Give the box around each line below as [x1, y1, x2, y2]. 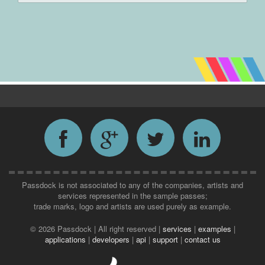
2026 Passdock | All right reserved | [38, 222, 163, 234]
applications [44, 233, 88, 245]
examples [198, 222, 234, 234]
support [152, 233, 180, 245]
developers [92, 233, 132, 245]
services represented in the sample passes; [57, 189, 208, 201]
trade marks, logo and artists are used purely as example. [34, 200, 231, 212]
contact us [184, 233, 221, 245]
